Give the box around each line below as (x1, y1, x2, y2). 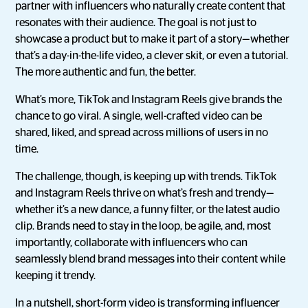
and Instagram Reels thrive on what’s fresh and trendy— (15, 188, 275, 199)
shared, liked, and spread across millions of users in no (15, 127, 269, 138)
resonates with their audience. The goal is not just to (15, 17, 257, 28)
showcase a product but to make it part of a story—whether (15, 34, 290, 45)
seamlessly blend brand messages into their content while (15, 254, 286, 265)
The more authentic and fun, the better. (15, 67, 197, 78)
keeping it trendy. (15, 270, 96, 281)
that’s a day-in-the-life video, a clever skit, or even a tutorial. (15, 50, 289, 61)
